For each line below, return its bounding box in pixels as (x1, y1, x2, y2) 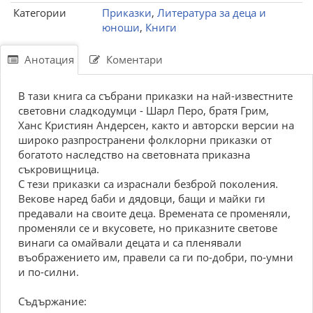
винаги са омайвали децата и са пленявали (18, 235, 242, 249)
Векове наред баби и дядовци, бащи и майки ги (18, 191, 265, 205)
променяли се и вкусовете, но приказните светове (18, 221, 277, 235)
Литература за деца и (157, 6, 266, 20)
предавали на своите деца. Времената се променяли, (18, 206, 291, 220)
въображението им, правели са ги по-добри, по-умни (18, 250, 293, 264)
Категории (13, 6, 66, 20)
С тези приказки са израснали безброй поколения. (18, 177, 278, 191)
